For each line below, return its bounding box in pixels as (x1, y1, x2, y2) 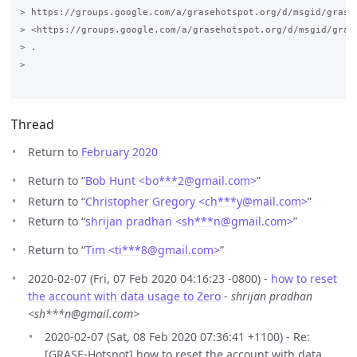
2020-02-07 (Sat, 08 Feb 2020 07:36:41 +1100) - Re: (45, 329, 310, 345)
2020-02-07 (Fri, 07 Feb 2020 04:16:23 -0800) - (28, 271, 271, 287)
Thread (11, 116, 54, 134)
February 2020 (81, 144, 158, 160)
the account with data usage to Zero (28, 288, 221, 304)
